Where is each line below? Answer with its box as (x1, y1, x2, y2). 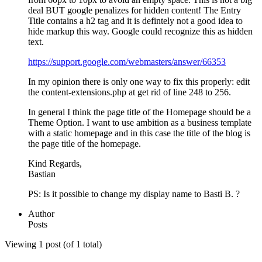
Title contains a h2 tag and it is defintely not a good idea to (28, 16, 243, 26)
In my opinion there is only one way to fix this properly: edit (28, 77, 250, 87)
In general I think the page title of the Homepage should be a (28, 107, 251, 118)
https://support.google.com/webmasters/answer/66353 (28, 57, 226, 67)
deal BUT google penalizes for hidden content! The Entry (28, 5, 241, 16)
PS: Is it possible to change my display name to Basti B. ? (28, 189, 240, 199)
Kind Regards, (28, 158, 82, 169)
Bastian (28, 169, 56, 180)
